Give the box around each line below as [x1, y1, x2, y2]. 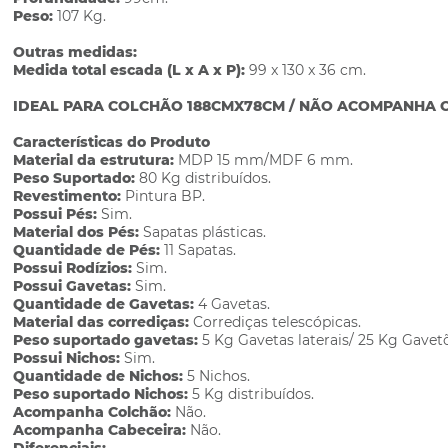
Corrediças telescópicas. [189, 313, 362, 331]
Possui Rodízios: [13, 259, 137, 277]
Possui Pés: [13, 205, 102, 223]
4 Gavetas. [198, 295, 271, 313]
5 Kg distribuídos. [188, 385, 315, 403]
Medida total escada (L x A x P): [13, 61, 246, 79]
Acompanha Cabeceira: [13, 421, 191, 439]
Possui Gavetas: [13, 277, 136, 295]
